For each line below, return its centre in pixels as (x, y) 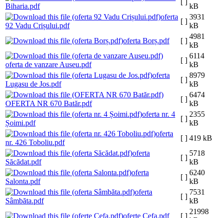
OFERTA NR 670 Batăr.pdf (49, 104)
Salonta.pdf (23, 182)
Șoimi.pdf (20, 123)
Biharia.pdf (23, 6)
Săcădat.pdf (23, 162)
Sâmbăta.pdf (25, 201)
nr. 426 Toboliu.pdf (35, 143)
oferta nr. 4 (159, 114)
